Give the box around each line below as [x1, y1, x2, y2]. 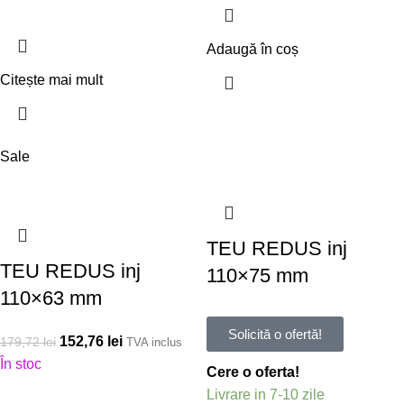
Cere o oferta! [207, 363, 299, 380]
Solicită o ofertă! [228, 326, 322, 342]
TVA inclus [126, 335, 182, 349]
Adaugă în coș [207, 41, 298, 57]
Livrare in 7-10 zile [207, 386, 325, 402]
